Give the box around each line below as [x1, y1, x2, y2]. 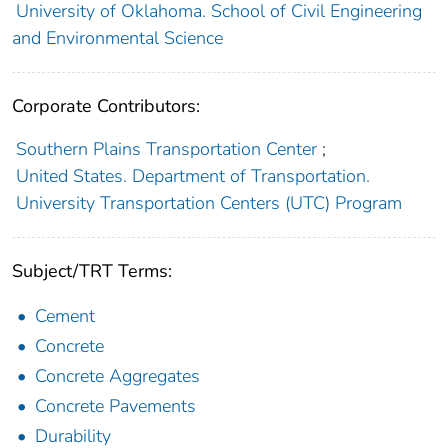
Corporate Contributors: [12, 94, 200, 119]
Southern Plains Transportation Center [15, 137, 317, 162]
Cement [35, 304, 95, 329]
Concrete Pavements [35, 394, 196, 419]
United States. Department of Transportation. [15, 164, 370, 189]
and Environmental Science [12, 26, 223, 51]
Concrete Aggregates [35, 364, 200, 389]
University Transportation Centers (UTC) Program [15, 191, 402, 216]
